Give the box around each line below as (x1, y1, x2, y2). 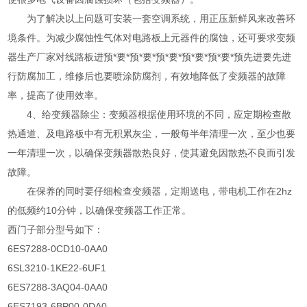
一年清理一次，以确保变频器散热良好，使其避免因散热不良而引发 (8, 147, 296, 159)
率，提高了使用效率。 (8, 90, 104, 101)
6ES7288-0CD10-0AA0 (8, 243, 108, 255)
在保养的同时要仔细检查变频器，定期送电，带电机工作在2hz (27, 186, 293, 197)
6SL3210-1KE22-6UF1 (8, 262, 107, 274)
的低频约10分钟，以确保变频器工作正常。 (8, 205, 192, 217)
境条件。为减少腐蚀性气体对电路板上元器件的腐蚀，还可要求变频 (8, 32, 296, 44)
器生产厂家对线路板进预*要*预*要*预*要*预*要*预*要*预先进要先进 (8, 51, 292, 63)
